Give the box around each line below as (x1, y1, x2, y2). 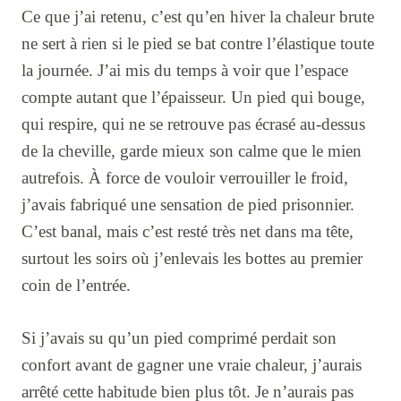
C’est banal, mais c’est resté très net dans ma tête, (21, 222, 354, 242)
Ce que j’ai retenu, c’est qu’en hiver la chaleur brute (21, 7, 374, 27)
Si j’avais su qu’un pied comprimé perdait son (21, 328, 337, 348)
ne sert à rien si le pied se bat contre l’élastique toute (21, 34, 374, 54)
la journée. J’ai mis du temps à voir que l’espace (21, 61, 348, 81)
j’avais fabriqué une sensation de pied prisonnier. (21, 195, 354, 215)
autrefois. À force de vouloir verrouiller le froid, (21, 168, 348, 188)
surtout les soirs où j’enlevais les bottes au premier (21, 249, 363, 269)
